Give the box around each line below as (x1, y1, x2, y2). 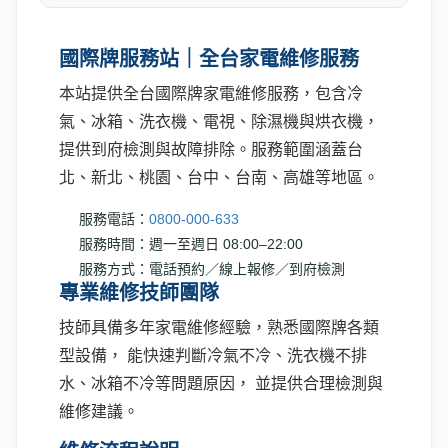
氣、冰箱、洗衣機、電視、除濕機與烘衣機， (59, 113, 379, 130)
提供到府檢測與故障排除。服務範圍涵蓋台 (59, 141, 363, 158)
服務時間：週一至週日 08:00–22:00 (79, 236, 303, 252)
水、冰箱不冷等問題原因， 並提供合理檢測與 (59, 375, 383, 392)
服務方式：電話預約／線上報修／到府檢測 (79, 261, 345, 277)
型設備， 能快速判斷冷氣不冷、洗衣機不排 (59, 347, 367, 364)
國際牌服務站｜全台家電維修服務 (59, 48, 359, 70)
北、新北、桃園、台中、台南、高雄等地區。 (59, 169, 379, 186)
